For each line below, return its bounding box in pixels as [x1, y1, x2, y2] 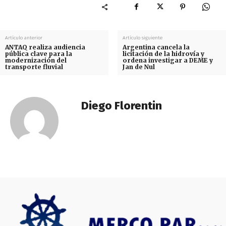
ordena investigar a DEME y [122, 56, 213, 65]
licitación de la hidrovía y [122, 50, 204, 58]
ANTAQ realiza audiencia [5, 43, 85, 51]
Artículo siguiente [122, 35, 162, 41]
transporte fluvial [5, 63, 63, 71]
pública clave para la [5, 50, 72, 58]
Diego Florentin [81, 99, 162, 113]
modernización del [5, 56, 67, 65]
